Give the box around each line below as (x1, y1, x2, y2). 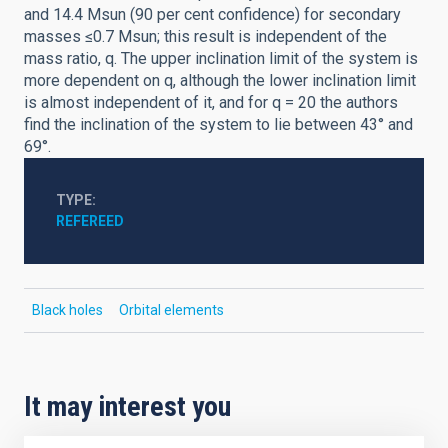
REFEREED (56, 213, 124, 229)
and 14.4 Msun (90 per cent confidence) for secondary (24, 5, 401, 24)
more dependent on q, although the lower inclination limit (24, 71, 416, 90)
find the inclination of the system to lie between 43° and (24, 115, 413, 134)
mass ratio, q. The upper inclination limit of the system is (24, 49, 418, 68)
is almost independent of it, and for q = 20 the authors (24, 93, 398, 112)
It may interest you (24, 390, 231, 423)
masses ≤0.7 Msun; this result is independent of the (24, 27, 387, 46)
